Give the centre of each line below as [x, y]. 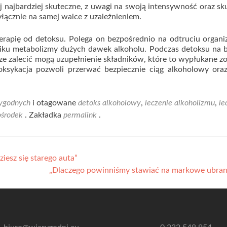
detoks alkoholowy [109, 103]
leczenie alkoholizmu [180, 103]
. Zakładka [43, 115]
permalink [81, 115]
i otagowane [54, 103]
